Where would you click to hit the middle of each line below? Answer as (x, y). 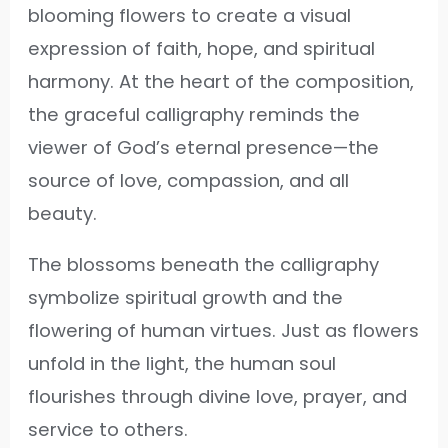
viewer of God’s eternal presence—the (204, 148)
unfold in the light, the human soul (182, 364)
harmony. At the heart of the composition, (221, 82)
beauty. (63, 214)
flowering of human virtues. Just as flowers (224, 331)
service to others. (108, 430)
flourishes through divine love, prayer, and (218, 397)
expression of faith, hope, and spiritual (202, 49)
